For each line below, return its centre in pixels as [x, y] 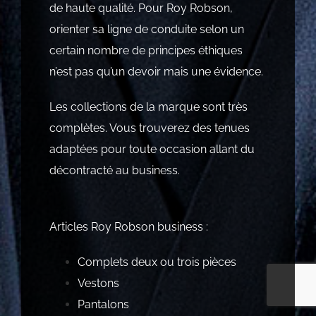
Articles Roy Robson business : [128, 226]
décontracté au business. [114, 170]
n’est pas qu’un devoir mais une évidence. [156, 71]
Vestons [98, 283]
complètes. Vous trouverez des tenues [149, 128]
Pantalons [103, 304]
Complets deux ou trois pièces [157, 262]
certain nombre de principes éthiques [146, 50]
